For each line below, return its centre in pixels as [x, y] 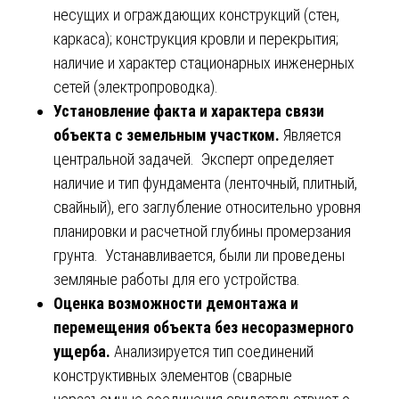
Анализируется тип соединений [214, 351]
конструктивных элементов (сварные [173, 375]
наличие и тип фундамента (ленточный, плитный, [205, 183]
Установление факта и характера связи [189, 110]
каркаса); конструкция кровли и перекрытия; [196, 38]
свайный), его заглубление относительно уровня [207, 207]
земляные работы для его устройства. [177, 279]
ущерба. [84, 351]
